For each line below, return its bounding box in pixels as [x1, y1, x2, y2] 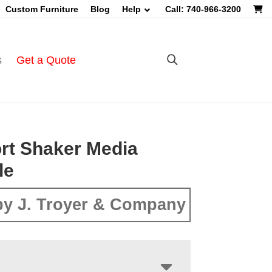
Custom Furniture [5, 4, 78, 14]
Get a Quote [16, 54, 76, 66]
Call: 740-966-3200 [165, 4, 241, 14]
